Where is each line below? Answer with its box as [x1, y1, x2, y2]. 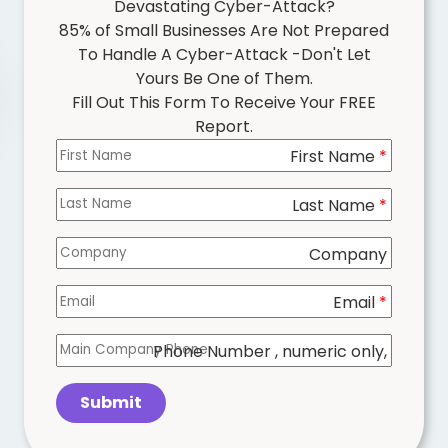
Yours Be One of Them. [135, 67, 313, 91]
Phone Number [153, 340, 275, 364]
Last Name [292, 194, 379, 218]
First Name [290, 145, 379, 169]
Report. [195, 115, 253, 139]
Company [309, 242, 387, 266]
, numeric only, [275, 340, 387, 364]
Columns [318, 145, 387, 169]
